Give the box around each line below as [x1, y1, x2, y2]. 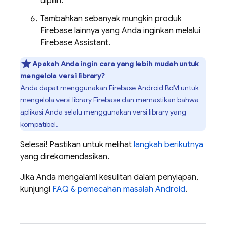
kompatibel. [20, 120, 58, 129]
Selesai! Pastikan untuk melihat [20, 140, 134, 150]
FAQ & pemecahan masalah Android [52, 184, 185, 194]
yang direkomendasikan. [20, 152, 109, 162]
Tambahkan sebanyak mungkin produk [40, 14, 182, 24]
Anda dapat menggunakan [20, 83, 109, 92]
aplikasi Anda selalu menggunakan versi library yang [20, 107, 186, 117]
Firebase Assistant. [40, 38, 110, 48]
